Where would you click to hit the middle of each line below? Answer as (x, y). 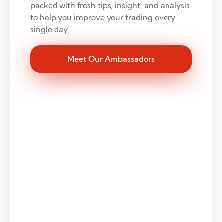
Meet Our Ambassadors (111, 59)
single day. (50, 29)
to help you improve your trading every (103, 17)
